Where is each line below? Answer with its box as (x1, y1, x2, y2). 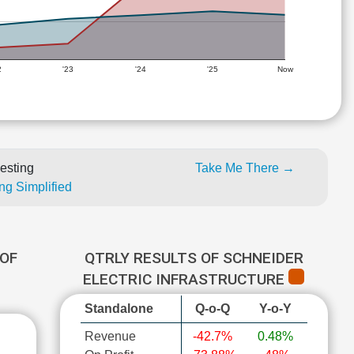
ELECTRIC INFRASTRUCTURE (83, 270, 289, 288)
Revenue (84, 330, 136, 343)
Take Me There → (195, 161, 295, 175)
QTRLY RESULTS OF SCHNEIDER (84, 249, 303, 267)
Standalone (84, 302, 153, 315)
